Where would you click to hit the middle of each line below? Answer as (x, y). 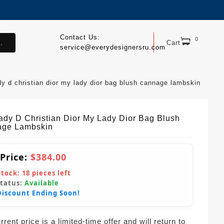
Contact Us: (80, 37)
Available (42, 183)
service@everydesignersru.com (112, 47)
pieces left (50, 173)
